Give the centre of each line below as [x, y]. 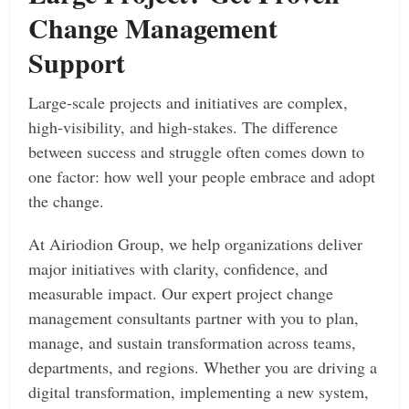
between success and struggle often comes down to [197, 152]
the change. [67, 201]
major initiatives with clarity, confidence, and [178, 268]
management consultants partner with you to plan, [194, 318]
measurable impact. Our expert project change [181, 293]
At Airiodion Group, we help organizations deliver [196, 244]
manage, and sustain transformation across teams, [193, 342]
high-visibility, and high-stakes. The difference [184, 127]
